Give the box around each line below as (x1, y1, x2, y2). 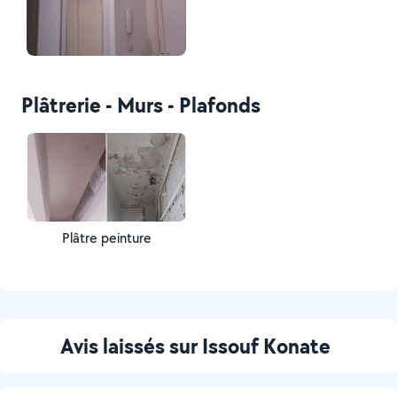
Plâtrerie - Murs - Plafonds (21, 90, 261, 119)
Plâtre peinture (61, 229, 152, 247)
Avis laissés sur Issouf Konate (59, 331, 331, 360)
